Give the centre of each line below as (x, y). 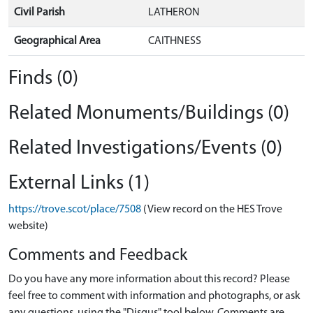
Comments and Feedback (98, 256)
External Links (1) (79, 183)
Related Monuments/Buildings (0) (149, 114)
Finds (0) (43, 79)
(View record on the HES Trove (213, 210)
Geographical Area (57, 41)
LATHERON (174, 13)
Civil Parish (39, 13)
